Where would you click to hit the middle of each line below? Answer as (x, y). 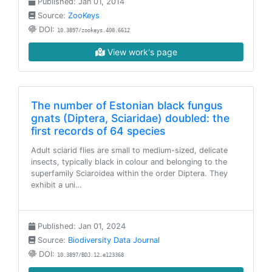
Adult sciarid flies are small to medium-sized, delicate (129, 150)
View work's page (141, 52)
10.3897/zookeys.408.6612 (93, 30)
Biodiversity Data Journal (114, 240)
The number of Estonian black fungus (127, 105)
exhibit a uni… (56, 185)
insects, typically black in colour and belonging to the (129, 162)
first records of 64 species (98, 131)
